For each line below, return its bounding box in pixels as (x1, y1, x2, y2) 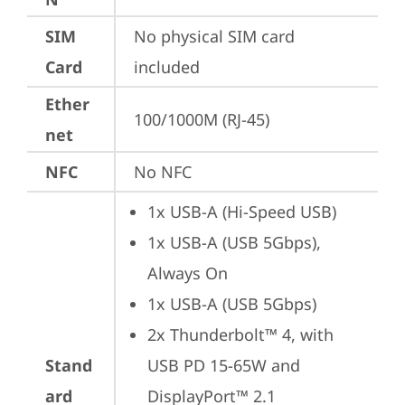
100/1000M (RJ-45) (134, 108, 269, 130)
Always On (147, 262, 228, 284)
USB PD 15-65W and (147, 354, 300, 376)
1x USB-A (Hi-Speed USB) (147, 201, 336, 222)
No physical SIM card (134, 25, 295, 47)
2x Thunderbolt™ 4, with (147, 324, 334, 345)
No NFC (134, 161, 192, 183)
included (134, 56, 200, 78)
